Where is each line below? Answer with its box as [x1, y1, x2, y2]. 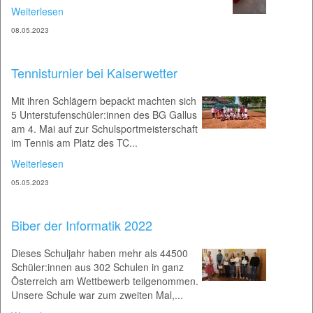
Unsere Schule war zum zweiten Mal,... [11, 288, 183, 302]
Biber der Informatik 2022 [11, 216, 152, 234]
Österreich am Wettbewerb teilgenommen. [11, 274, 198, 288]
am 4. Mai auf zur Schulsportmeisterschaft [11, 122, 198, 136]
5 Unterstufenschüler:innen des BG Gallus [11, 108, 197, 122]
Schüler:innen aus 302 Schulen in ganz [11, 260, 184, 274]
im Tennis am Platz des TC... [11, 136, 138, 150]
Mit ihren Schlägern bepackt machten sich [11, 94, 196, 108]
